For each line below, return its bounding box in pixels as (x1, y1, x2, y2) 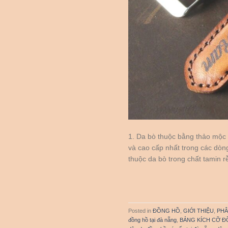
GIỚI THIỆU (183, 207, 214, 214)
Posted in (128, 207, 153, 214)
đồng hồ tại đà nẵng (128, 216, 177, 223)
